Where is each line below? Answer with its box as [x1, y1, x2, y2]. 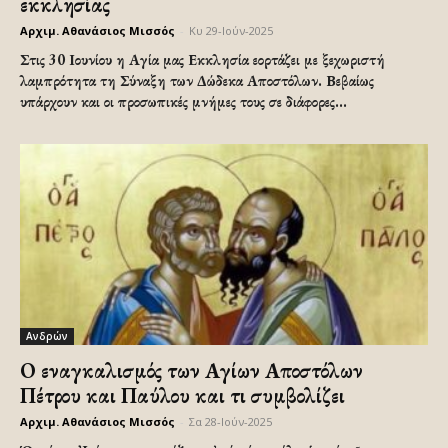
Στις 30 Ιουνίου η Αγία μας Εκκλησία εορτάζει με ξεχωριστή [20, 49, 385, 69]
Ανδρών [26, 329, 68, 344]
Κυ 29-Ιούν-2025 [189, 22, 273, 38]
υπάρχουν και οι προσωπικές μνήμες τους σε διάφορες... [20, 91, 347, 111]
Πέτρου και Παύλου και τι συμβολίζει [20, 382, 345, 410]
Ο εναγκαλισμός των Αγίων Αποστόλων [20, 357, 363, 385]
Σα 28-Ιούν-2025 [189, 414, 272, 430]
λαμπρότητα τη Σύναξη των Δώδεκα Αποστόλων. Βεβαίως [20, 70, 374, 90]
